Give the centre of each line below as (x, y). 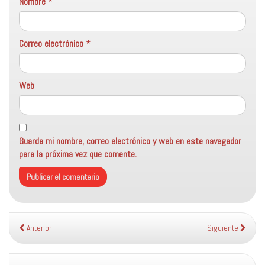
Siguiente (224, 228)
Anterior (38, 228)
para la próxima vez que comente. (78, 154)
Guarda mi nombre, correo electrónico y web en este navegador (130, 141)
